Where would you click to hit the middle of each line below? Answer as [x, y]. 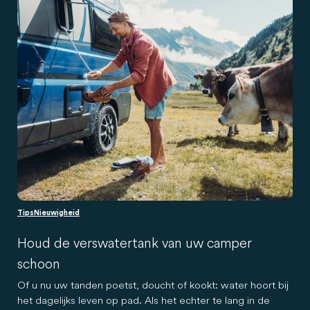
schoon [39, 263]
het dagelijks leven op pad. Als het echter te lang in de [144, 300]
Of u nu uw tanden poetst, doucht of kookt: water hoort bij [153, 284]
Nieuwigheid [57, 212]
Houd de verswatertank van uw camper [135, 242]
